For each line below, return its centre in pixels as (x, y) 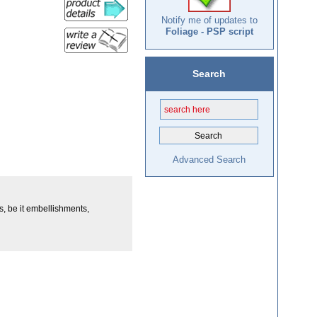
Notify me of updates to (209, 21)
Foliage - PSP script (209, 32)
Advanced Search (209, 160)
